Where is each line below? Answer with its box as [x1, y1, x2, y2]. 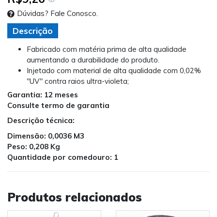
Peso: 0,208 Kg [7, 141, 60, 151]
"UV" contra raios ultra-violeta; [27, 76, 129, 86]
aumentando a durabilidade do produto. [27, 55, 159, 64]
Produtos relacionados [7, 189, 142, 205]
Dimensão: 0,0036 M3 [7, 131, 84, 140]
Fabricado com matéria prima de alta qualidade [27, 44, 186, 54]
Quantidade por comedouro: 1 [7, 152, 120, 162]
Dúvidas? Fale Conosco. [16, 9, 98, 18]
